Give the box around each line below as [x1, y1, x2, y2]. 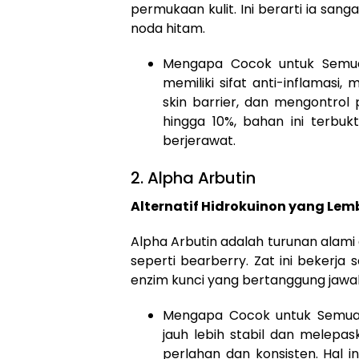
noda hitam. [131, 19, 205, 38]
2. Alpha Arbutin [131, 167, 256, 190]
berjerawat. [163, 131, 236, 151]
